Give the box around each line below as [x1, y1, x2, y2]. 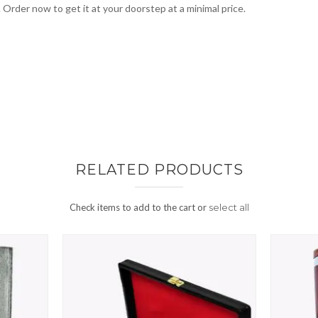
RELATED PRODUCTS [75, 161, 243, 179]
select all [208, 202, 249, 214]
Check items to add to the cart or [69, 202, 209, 214]
